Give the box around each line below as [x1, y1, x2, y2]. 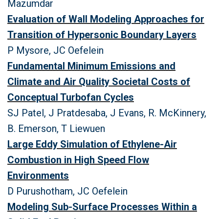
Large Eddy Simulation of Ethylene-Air [7, 138, 177, 150]
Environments [7, 170, 69, 181]
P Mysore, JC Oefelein [7, 44, 104, 56]
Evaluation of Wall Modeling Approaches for [7, 13, 204, 25]
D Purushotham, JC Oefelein [7, 185, 128, 197]
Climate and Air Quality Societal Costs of [7, 76, 190, 88]
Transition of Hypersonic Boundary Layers [7, 29, 197, 41]
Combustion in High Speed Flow [7, 154, 149, 166]
